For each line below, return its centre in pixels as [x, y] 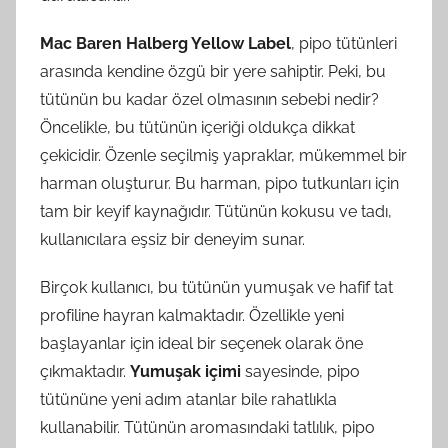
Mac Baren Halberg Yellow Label [165, 43]
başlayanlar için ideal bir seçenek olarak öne [201, 343]
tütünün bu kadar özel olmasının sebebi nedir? [209, 99]
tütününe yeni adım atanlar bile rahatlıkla [188, 399]
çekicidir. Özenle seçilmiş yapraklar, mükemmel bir [223, 155]
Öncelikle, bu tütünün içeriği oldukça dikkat [197, 127]
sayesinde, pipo [300, 371]
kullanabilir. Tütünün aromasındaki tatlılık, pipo [207, 427]
